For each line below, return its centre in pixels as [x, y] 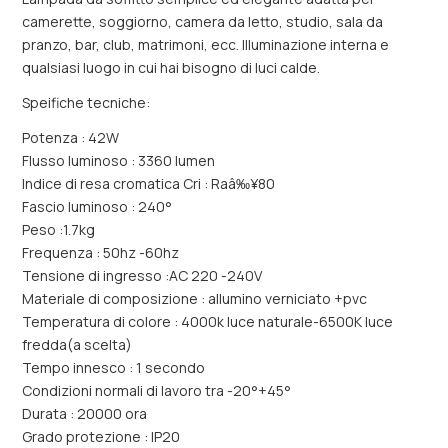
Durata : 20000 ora [84, 413]
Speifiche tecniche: [86, 102]
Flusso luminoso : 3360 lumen [118, 160]
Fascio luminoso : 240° [97, 206]
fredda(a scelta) [77, 344]
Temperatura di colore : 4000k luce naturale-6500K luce [207, 321]
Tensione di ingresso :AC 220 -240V [142, 275]
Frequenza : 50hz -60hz [100, 252]
